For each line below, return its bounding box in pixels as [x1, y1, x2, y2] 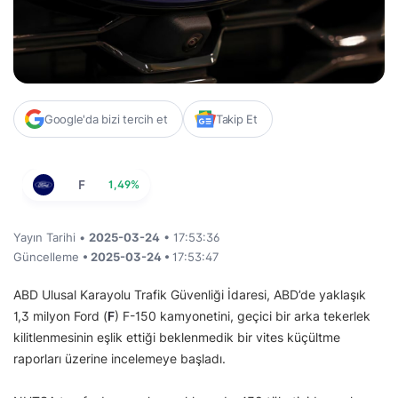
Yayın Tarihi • [13, 229, 89, 244]
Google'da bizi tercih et [44, 111, 168, 126]
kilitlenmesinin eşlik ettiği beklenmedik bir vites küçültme [13, 329, 340, 345]
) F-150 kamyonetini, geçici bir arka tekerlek [115, 307, 370, 323]
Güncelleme [13, 249, 83, 264]
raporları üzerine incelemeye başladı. [13, 350, 226, 366]
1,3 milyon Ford [13, 307, 99, 323]
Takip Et [215, 111, 258, 126]
